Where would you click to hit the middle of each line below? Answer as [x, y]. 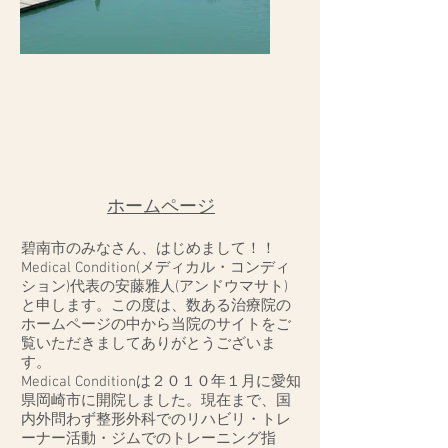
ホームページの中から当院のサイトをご [156, 325]
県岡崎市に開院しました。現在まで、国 [156, 401]
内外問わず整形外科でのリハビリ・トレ [156, 420]
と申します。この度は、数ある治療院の [156, 306]
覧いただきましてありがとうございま [148, 344]
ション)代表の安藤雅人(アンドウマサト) [154, 287]
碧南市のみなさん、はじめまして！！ [148, 249]
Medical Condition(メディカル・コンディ [155, 268]
